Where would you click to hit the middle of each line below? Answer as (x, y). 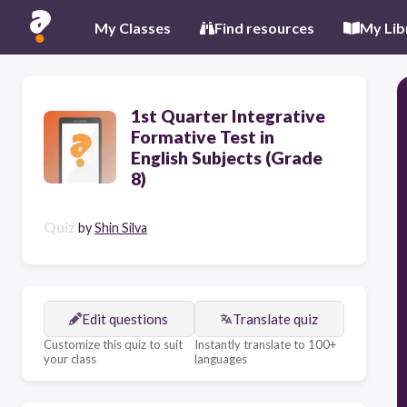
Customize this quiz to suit (113, 344)
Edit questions (125, 319)
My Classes (133, 27)
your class (70, 359)
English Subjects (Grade (227, 158)
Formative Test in (203, 137)
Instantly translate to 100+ (265, 344)
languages (220, 359)
